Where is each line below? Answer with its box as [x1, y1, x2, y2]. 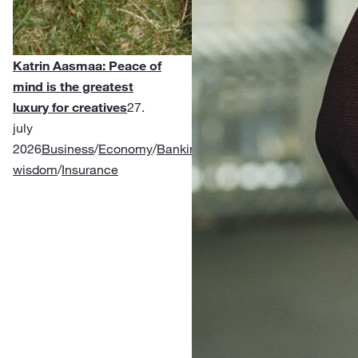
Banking [157, 141, 204, 157]
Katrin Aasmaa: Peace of [13, 58, 161, 74]
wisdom [13, 161, 58, 177]
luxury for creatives [13, 99, 127, 115]
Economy [98, 141, 153, 157]
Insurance [62, 161, 118, 177]
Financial [208, 141, 261, 157]
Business [42, 141, 94, 157]
